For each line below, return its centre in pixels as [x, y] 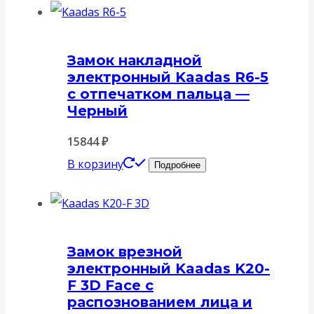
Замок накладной [135, 60]
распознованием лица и [160, 302]
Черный [97, 110]
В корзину [95, 164]
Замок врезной [125, 251]
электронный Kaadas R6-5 [168, 77]
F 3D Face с [110, 285]
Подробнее [177, 165]
